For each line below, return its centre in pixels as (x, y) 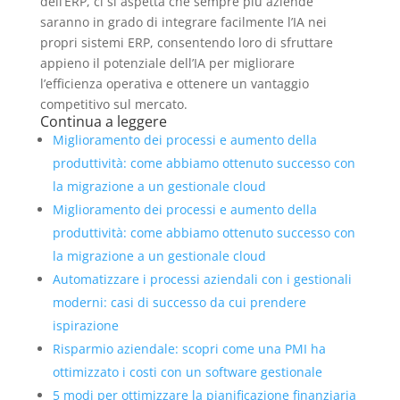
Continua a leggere (103, 121)
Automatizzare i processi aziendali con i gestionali (202, 279)
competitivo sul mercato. (113, 104)
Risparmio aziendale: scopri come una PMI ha (189, 348)
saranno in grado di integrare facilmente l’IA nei (183, 21)
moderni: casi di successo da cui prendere (179, 302)
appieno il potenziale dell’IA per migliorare (167, 62)
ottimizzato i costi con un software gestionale (187, 371)
